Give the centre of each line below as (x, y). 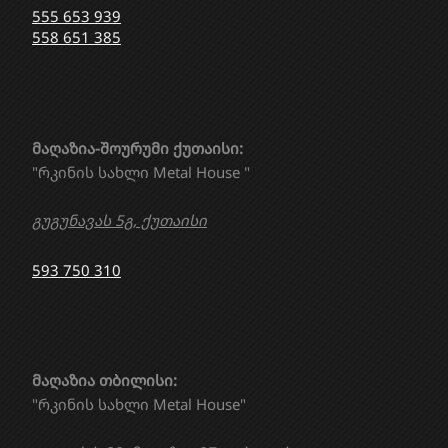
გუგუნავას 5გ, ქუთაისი (119, 219)
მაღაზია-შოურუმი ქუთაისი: (137, 147)
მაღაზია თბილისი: (104, 380)
